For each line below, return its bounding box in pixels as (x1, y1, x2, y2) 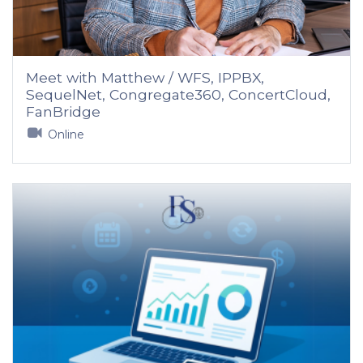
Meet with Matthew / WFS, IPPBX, (26, 69, 264, 86)
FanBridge (26, 103, 100, 120)
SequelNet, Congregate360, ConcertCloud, (26, 86, 331, 103)
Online (47, 127, 84, 142)
